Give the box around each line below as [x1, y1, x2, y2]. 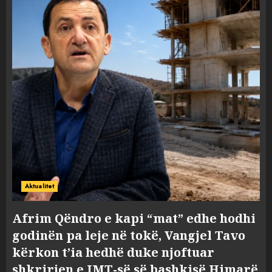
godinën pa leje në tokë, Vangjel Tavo [12, 227, 245, 243]
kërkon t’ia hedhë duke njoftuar [12, 244, 214, 260]
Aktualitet [25, 182, 54, 191]
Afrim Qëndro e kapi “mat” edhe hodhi [12, 210, 256, 226]
